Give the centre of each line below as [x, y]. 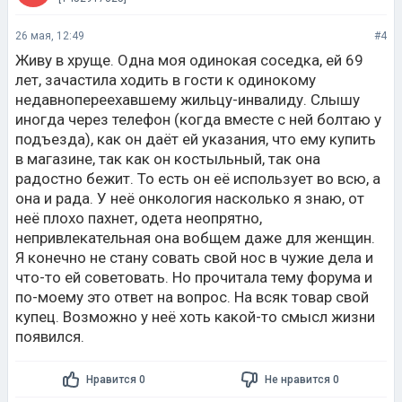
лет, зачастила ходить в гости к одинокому [166, 80]
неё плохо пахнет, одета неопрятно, [139, 218]
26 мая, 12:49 [50, 36]
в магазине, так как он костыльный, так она [168, 159]
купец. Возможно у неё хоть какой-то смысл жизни [195, 317]
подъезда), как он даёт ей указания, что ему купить [196, 139]
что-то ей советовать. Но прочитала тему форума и [194, 277]
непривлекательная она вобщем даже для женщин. [195, 238]
